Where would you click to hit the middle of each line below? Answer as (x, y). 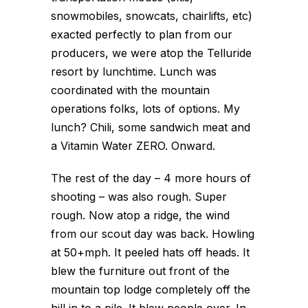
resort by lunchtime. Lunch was (134, 71)
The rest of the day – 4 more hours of (151, 178)
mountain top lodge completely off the (151, 289)
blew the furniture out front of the (140, 271)
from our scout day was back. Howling (153, 234)
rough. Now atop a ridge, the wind (140, 215)
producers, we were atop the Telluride (151, 53)
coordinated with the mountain (130, 90)
